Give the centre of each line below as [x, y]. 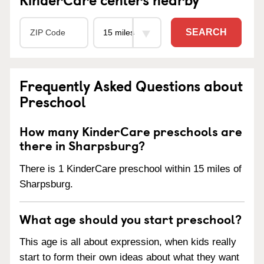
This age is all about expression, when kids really [128, 242]
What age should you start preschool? [131, 218]
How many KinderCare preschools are [131, 131]
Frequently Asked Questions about [131, 85]
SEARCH [206, 32]
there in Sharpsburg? [82, 145]
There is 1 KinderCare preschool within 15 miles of [131, 169]
